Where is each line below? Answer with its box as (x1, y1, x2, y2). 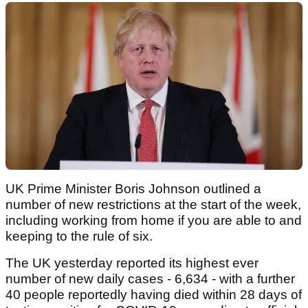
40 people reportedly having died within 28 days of (5, 287, 302, 302)
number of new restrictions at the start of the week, (5, 197, 301, 212)
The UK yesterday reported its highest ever (5, 255, 258, 270)
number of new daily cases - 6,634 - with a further (5, 271, 295, 286)
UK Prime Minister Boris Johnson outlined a (5, 181, 261, 196)
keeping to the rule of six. (5, 228, 156, 243)
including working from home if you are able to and (5, 212, 302, 228)
